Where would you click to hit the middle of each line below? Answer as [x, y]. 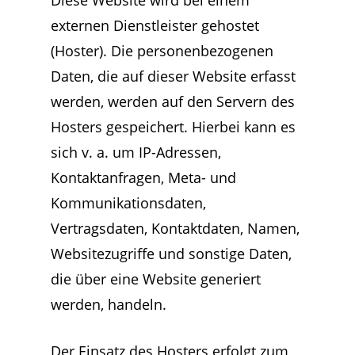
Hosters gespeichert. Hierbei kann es [173, 127]
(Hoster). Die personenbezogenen [162, 51]
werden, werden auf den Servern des [173, 101]
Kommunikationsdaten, [128, 203]
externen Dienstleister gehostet [155, 25]
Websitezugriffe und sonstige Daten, [171, 254]
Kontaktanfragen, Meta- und [143, 177]
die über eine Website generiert [156, 279]
